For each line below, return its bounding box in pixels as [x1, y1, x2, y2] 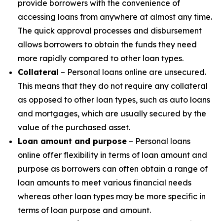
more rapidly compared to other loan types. [18, 53, 184, 63]
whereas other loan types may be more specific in [18, 191, 206, 201]
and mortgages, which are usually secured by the [18, 108, 206, 118]
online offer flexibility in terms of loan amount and [18, 149, 207, 160]
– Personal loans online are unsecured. [59, 67, 206, 77]
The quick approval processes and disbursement [18, 25, 202, 36]
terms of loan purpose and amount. [18, 205, 151, 215]
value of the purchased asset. [18, 122, 130, 132]
